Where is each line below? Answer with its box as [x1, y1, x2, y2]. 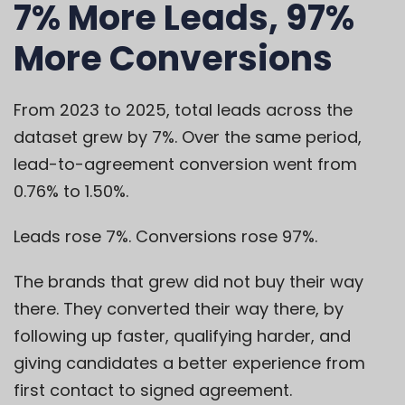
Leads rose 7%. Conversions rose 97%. [14, 225, 317, 249]
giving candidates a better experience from [14, 352, 365, 375]
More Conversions [14, 34, 333, 83]
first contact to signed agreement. [14, 379, 292, 402]
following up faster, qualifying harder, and [14, 325, 351, 348]
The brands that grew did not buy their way [14, 270, 363, 294]
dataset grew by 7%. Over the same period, [14, 126, 362, 149]
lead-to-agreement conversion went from [14, 153, 357, 176]
